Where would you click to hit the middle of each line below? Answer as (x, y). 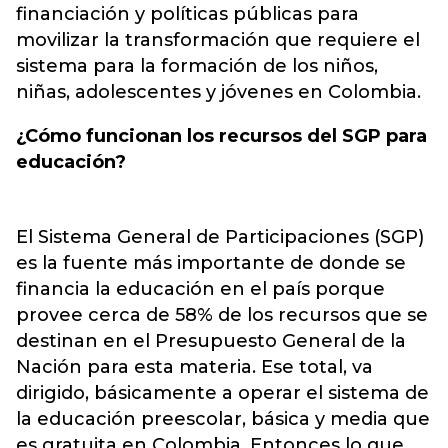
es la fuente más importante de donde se (211, 263)
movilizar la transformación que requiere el (218, 40)
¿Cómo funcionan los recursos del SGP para (221, 136)
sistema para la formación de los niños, (197, 66)
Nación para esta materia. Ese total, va (194, 367)
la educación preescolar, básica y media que (223, 419)
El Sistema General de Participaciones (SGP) (220, 237)
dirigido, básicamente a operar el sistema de (222, 393)
